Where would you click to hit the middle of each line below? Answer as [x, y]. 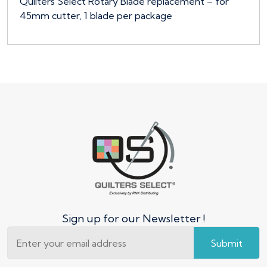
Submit [226, 243]
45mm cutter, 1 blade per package [96, 15]
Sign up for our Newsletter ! [133, 218]
